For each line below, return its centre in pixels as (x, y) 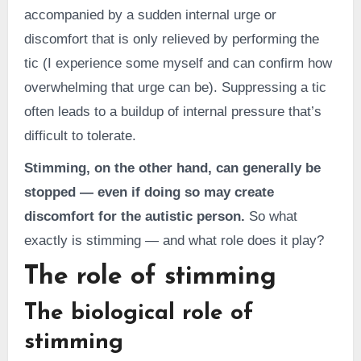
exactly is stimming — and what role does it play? (174, 240)
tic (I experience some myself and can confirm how (178, 63)
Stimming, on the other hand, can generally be (172, 168)
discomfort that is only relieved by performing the (171, 39)
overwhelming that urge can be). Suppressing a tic (175, 87)
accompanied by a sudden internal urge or (150, 15)
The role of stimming (150, 277)
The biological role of (138, 314)
